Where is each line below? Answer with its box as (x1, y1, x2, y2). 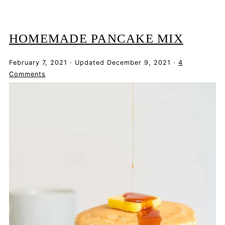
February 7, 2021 (9, 58, 67, 66)
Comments (9, 70, 46, 78)
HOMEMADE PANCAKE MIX (9, 31, 183, 45)
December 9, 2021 (106, 58, 171, 66)
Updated (72, 58, 107, 66)
